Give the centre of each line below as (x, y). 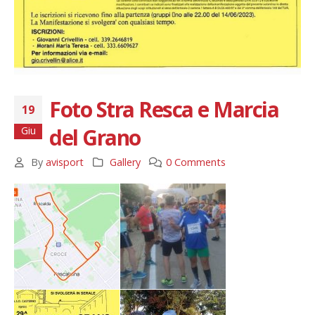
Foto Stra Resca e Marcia (164, 110)
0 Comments (196, 162)
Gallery (125, 162)
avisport (65, 162)
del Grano (95, 138)
